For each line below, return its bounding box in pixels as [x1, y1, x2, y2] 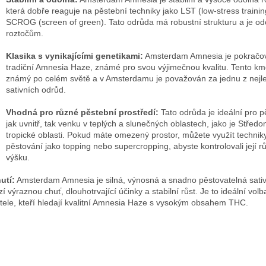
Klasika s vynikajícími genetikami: [6, 50, 143, 61]
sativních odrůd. [6, 84, 66, 94]
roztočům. [6, 28, 43, 38]
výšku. [6, 152, 30, 162]
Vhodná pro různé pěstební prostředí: [6, 107, 159, 117]
